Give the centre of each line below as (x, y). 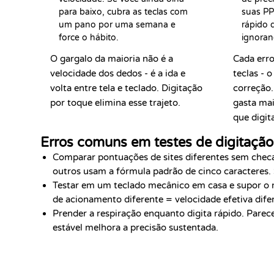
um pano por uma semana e (117, 25)
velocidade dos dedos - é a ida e (118, 73)
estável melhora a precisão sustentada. (135, 228)
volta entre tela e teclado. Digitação (126, 88)
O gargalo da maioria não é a (112, 59)
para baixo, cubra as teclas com (123, 12)
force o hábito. (89, 38)
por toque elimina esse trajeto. (115, 103)
